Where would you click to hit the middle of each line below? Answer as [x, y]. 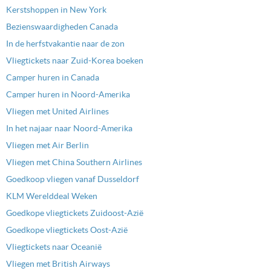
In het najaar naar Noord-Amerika [69, 129]
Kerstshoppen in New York [56, 10]
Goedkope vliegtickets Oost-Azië [67, 230]
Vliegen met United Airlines [57, 112]
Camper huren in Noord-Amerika [68, 95]
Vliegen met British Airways [58, 264]
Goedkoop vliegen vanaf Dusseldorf [73, 179]
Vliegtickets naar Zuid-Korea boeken [75, 61]
